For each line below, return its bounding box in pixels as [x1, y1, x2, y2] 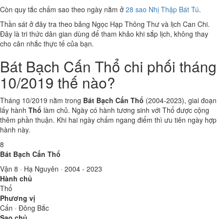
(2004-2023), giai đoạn [144, 95, 217, 105]
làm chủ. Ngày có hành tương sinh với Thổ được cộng [42, 105, 209, 115]
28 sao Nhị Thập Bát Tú [126, 4, 199, 14]
